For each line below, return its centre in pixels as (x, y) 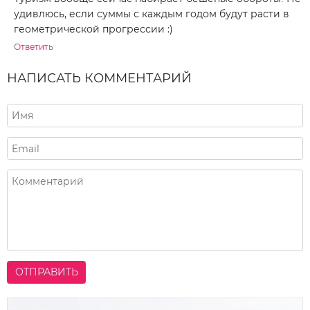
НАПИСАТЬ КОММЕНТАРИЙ (99, 79)
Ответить (34, 47)
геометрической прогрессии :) (93, 29)
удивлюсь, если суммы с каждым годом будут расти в (152, 14)
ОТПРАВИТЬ (46, 272)
